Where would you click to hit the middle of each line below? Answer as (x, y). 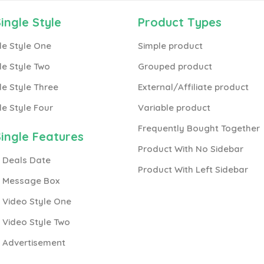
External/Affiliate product (193, 87)
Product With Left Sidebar (193, 169)
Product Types (180, 22)
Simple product (170, 46)
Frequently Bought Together (199, 128)
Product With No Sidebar (191, 149)
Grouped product (175, 66)
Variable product (174, 108)
